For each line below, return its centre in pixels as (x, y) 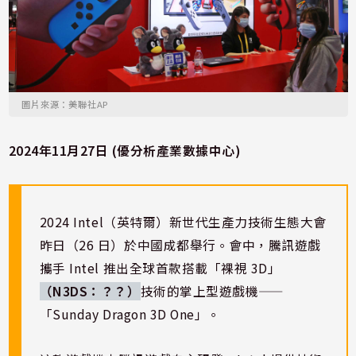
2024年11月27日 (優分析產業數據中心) (124, 151)
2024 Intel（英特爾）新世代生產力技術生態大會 (183, 222)
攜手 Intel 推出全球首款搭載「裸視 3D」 (160, 269)
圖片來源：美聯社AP (65, 104)
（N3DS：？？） (90, 292)
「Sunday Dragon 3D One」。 (130, 315)
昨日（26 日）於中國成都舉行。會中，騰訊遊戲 (180, 246)
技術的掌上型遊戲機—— (212, 292)
